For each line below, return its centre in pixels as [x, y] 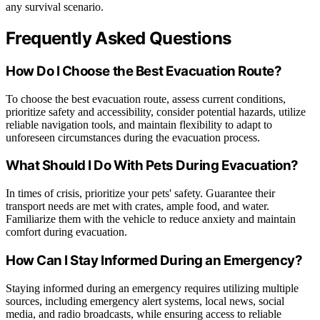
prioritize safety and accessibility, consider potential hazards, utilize [156, 111]
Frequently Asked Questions [119, 39]
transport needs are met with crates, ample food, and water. [137, 206]
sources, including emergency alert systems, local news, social [145, 301]
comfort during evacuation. [66, 232]
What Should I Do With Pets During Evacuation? [152, 166]
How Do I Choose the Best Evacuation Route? [144, 71]
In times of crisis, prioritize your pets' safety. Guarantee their [140, 194]
